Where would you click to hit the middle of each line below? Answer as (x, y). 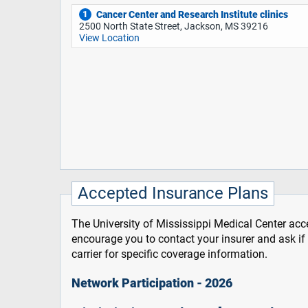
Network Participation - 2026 (152, 283)
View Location (109, 38)
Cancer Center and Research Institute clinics (192, 14)
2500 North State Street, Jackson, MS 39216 (173, 26)
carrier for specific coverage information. (169, 254)
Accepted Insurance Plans (173, 193)
